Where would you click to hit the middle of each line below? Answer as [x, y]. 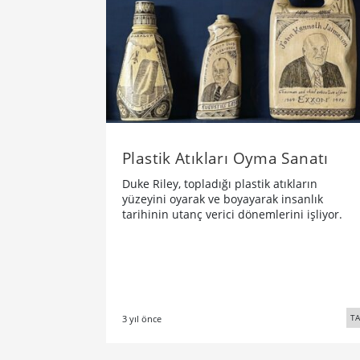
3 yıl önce [142, 319]
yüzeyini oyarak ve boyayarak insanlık [223, 199]
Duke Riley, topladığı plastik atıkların [220, 184]
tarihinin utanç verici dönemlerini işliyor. [232, 215]
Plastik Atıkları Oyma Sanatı [225, 158]
